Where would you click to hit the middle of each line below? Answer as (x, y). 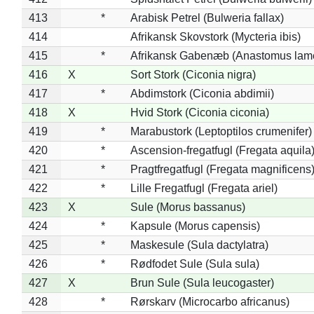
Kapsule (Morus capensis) (195, 226)
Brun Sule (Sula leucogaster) (202, 282)
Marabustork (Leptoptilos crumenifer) (221, 131)
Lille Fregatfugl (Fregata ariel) (204, 188)
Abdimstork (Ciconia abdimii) (202, 93)
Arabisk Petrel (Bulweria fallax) (207, 18)
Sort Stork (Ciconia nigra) (193, 74)
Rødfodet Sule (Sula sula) (194, 264)
